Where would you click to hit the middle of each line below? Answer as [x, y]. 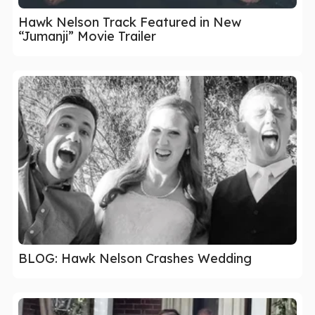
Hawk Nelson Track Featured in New [130, 22]
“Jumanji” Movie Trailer [87, 36]
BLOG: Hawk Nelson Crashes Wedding [135, 258]
